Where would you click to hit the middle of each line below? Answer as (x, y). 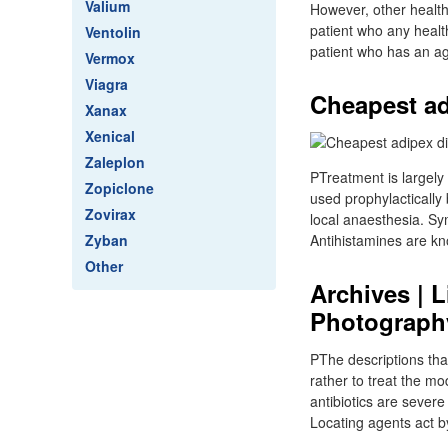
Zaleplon (115, 162)
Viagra (106, 84)
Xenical (110, 136)
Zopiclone (119, 188)
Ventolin (113, 32)
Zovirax (110, 214)
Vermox (110, 58)
